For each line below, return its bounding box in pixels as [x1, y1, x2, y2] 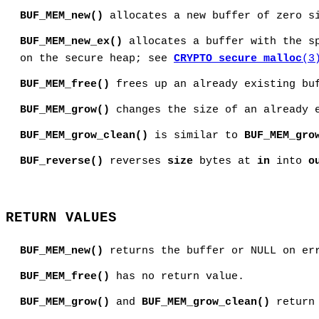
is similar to [148, 130, 244, 142]
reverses [103, 155, 167, 168]
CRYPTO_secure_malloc [174, 53, 302, 66]
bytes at [193, 155, 257, 168]
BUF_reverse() [20, 155, 103, 168]
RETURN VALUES [6, 210, 117, 226]
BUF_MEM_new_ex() [20, 36, 122, 48]
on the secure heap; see [20, 53, 174, 66]
